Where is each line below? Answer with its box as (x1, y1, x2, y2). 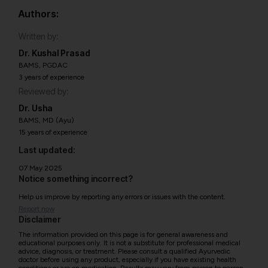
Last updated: (19, 145, 75, 155)
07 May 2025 (19, 164, 62, 172)
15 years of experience (19, 128, 87, 136)
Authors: (19, 8, 59, 20)
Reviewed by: (19, 86, 69, 96)
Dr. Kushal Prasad (19, 48, 90, 58)
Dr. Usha (19, 103, 53, 113)
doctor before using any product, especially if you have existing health (19, 255, 236, 264)
